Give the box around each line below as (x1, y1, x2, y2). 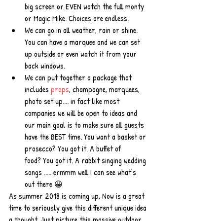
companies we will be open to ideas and (25, 108, 139, 118)
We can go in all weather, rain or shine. (25, 25, 140, 36)
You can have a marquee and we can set (25, 37, 142, 47)
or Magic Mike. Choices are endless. (25, 13, 135, 24)
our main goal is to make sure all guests (25, 119, 146, 130)
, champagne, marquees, (69, 84, 142, 95)
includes (25, 84, 51, 95)
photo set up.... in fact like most (25, 96, 121, 107)
